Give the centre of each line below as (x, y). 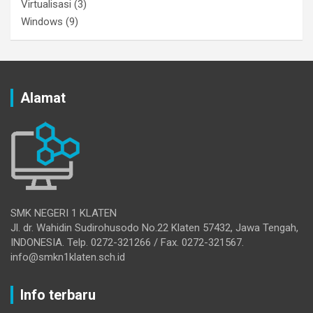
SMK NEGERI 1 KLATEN (64, 213)
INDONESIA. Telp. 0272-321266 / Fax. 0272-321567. (127, 243)
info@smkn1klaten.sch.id (68, 257)
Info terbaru (58, 295)
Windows (42, 22)
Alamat (43, 98)
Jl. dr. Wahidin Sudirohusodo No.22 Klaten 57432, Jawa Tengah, (154, 228)
